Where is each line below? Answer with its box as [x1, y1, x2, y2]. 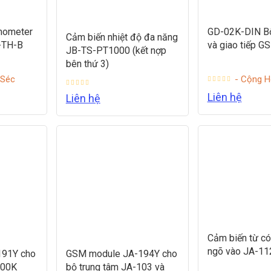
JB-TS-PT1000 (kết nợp [65, 44, 166, 56]
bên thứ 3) [65, 57, 109, 70]
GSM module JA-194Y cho [65, 247, 177, 260]
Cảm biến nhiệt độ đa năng [65, 31, 178, 43]
